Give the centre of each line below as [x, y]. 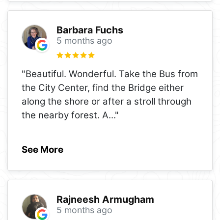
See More [42, 149]
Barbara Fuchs [90, 30]
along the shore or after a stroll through [107, 101]
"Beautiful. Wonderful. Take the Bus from [110, 74]
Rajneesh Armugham [105, 200]
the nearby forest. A [65, 115]
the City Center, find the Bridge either [103, 87]
